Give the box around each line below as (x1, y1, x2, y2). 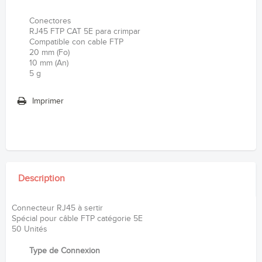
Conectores (29, 16, 71, 26)
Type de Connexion (29, 246, 100, 256)
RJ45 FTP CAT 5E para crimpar (29, 26, 140, 36)
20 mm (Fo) (29, 47, 70, 57)
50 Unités (12, 224, 47, 234)
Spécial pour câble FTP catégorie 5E (12, 213, 143, 223)
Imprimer (32, 96, 64, 106)
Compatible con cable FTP (29, 37, 123, 47)
